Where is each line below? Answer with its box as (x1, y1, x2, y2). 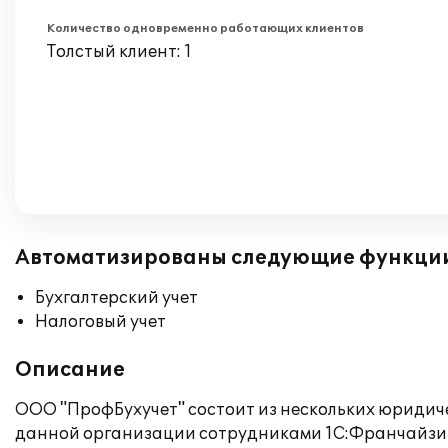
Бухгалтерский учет (35, 288, 198, 308)
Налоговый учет (35, 312, 166, 332)
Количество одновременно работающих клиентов (47, 22, 364, 35)
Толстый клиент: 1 (47, 42, 192, 62)
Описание (15, 358, 125, 382)
